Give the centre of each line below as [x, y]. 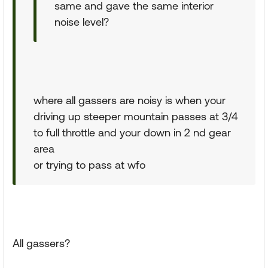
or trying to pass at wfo [89, 165]
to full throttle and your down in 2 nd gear [132, 133]
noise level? [82, 22]
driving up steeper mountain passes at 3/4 [136, 116]
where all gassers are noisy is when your [130, 100]
